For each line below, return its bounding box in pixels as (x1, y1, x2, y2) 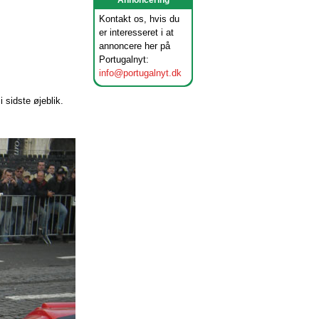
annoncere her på (99, 41, 170, 51)
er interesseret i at (99, 27, 174, 38)
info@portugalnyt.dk (99, 68, 182, 78)
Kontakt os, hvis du (99, 14, 179, 24)
